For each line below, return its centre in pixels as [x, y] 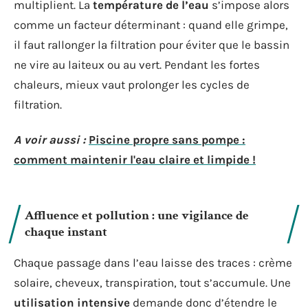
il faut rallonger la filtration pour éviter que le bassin [152, 44]
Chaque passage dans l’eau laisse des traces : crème [153, 262]
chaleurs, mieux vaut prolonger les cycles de [132, 84]
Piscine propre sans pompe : [167, 140]
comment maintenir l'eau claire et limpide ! [135, 159]
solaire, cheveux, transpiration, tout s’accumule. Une [152, 282]
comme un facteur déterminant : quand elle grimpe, [151, 24]
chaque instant [66, 232]
